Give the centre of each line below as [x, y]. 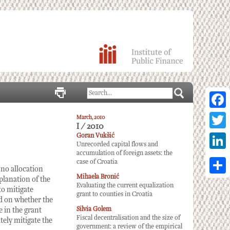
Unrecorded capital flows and [117, 145]
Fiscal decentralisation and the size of [128, 218]
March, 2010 [91, 118]
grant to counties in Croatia [114, 194]
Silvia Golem [94, 209]
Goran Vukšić [95, 136]
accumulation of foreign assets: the [124, 153]
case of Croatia [97, 162]
